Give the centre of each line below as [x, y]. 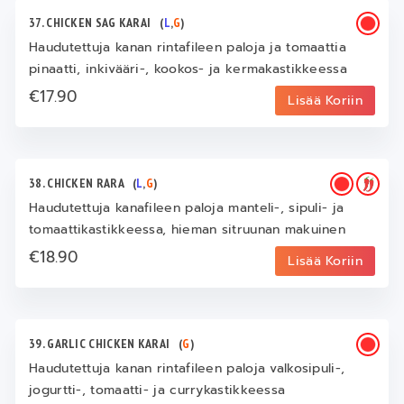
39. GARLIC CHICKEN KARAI [104, 343]
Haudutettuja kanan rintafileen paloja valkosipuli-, [187, 368]
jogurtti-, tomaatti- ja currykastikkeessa [157, 390]
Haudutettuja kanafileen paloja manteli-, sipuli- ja [187, 207]
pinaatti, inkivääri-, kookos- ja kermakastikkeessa [188, 69]
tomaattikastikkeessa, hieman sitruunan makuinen [188, 229]
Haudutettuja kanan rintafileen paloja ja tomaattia [188, 47]
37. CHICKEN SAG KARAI [95, 22]
